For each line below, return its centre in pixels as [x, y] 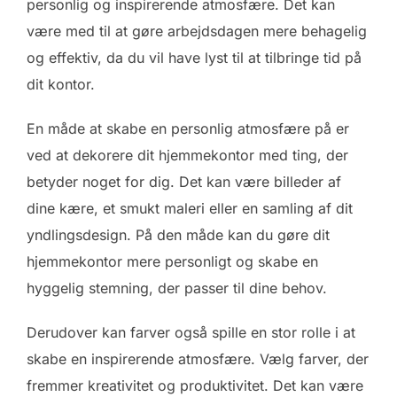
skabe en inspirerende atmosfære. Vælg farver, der [198, 359]
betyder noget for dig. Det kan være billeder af [184, 182]
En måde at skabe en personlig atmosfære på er [188, 129]
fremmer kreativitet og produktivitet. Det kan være [195, 386]
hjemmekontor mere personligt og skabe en [172, 262]
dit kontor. [61, 85]
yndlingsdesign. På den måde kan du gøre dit [178, 235]
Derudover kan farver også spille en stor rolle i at [191, 333]
